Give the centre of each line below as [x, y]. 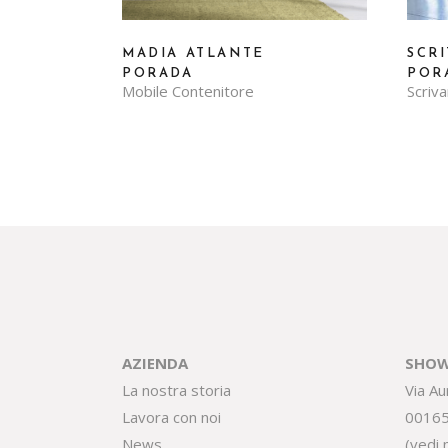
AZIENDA [155, 362]
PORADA [158, 73]
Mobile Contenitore [188, 90]
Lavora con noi [171, 416]
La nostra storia [176, 389]
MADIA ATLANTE [193, 53]
